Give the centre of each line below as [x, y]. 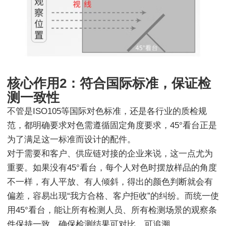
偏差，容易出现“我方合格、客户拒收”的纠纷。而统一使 [113, 196]
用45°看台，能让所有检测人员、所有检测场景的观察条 [112, 210]
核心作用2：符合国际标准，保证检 [109, 83]
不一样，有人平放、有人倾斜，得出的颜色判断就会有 [110, 182]
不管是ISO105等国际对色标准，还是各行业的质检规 [107, 111]
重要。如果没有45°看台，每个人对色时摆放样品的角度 [112, 167]
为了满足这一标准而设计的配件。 [71, 139]
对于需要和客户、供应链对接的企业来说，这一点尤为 [110, 153]
